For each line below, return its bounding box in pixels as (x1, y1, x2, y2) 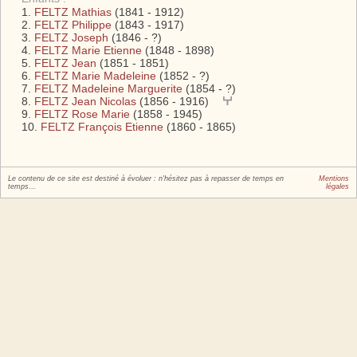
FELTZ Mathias (34, 5, 112, 18)
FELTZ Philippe (34, 18, 112, 31)
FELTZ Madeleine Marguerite (34, 81, 183, 95)
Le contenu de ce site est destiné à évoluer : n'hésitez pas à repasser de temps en (8, 174, 284, 182)
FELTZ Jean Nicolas (34, 94, 137, 108)
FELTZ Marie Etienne (34, 43, 143, 57)
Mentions (318, 174, 349, 182)
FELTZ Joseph (34, 30, 109, 44)
